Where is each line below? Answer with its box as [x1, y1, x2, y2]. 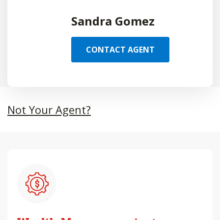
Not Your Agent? [7, 102, 91, 117]
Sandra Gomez [71, 13, 155, 29]
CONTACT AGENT [86, 44, 155, 55]
